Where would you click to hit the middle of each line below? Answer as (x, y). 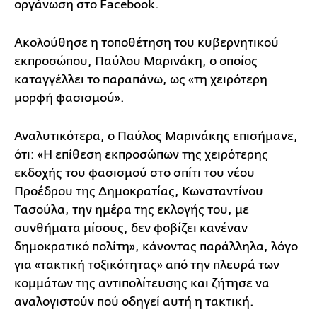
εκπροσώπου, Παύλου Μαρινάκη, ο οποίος (136, 62)
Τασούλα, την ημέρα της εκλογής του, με (132, 210)
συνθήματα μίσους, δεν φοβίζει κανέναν (131, 229)
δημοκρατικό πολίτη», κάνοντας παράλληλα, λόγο (156, 247)
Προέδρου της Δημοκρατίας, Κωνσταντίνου (139, 192)
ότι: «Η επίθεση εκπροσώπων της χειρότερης (141, 155)
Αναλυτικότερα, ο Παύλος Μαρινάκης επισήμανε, (156, 137)
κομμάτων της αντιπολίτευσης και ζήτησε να (142, 284)
